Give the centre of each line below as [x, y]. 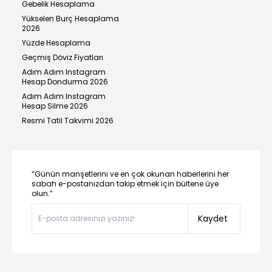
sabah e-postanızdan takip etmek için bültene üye [125, 184]
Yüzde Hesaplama [56, 43]
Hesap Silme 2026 [55, 106]
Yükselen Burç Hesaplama [70, 19]
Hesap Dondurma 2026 [65, 82]
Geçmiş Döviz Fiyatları [63, 58]
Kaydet [213, 219]
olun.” [42, 194]
